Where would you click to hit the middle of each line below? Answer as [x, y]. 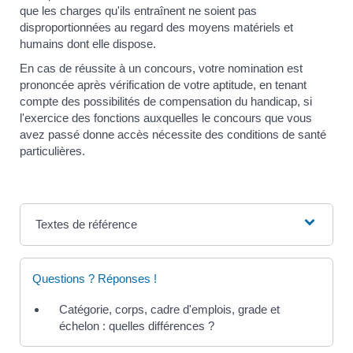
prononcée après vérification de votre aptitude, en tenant [163, 85]
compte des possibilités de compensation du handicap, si [166, 102]
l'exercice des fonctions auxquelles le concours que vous [166, 118]
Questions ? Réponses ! [95, 279]
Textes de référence [86, 225]
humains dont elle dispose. [88, 43]
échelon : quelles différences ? [137, 326]
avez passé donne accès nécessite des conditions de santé [173, 135]
